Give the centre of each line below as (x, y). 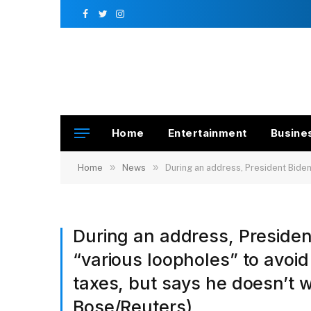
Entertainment (207, 133)
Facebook (107, 20)
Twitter (118, 20)
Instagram (142, 20)
